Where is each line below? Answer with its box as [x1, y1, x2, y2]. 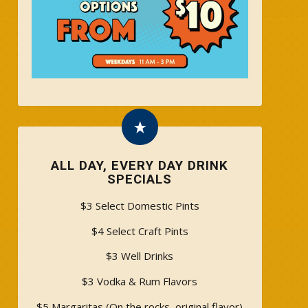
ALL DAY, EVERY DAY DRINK [51, 157, 229, 173]
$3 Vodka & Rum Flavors [82, 274, 198, 289]
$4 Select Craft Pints [91, 223, 188, 238]
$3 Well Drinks [106, 249, 174, 263]
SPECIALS [107, 171, 173, 187]
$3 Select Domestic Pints [80, 198, 199, 212]
